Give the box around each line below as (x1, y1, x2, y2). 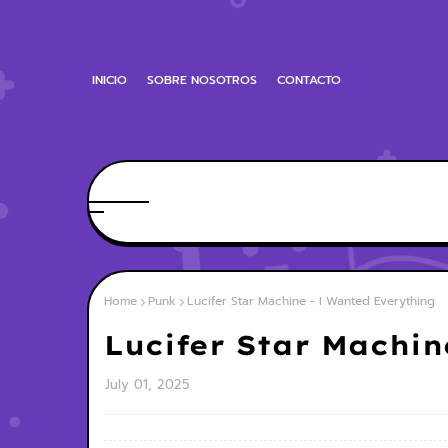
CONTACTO (277, 71, 341, 89)
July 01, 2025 (105, 375, 189, 394)
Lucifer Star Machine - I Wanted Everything (187, 292, 435, 310)
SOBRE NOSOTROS (147, 71, 257, 89)
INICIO (92, 71, 127, 89)
